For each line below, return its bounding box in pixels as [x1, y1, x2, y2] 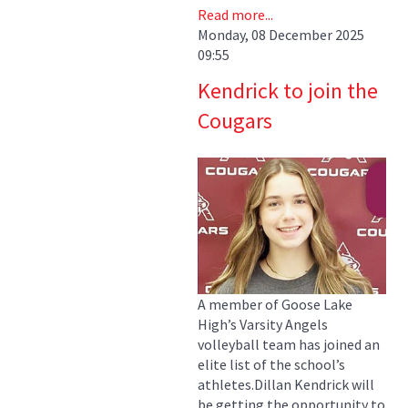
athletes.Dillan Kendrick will [198, 374, 374, 393]
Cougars [198, 107, 272, 136]
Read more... [198, 5, 273, 25]
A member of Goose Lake [198, 294, 352, 313]
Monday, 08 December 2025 [198, 25, 364, 45]
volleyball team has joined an [198, 334, 380, 353]
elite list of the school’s [198, 354, 345, 373]
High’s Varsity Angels [198, 314, 328, 333]
